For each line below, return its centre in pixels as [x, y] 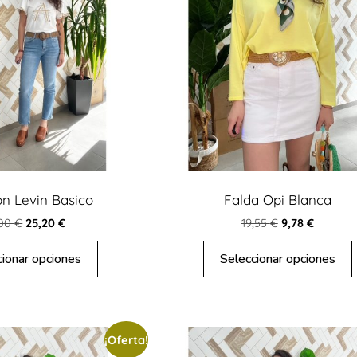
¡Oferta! [127, 340]
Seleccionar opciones [277, 259]
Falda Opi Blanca [277, 199]
